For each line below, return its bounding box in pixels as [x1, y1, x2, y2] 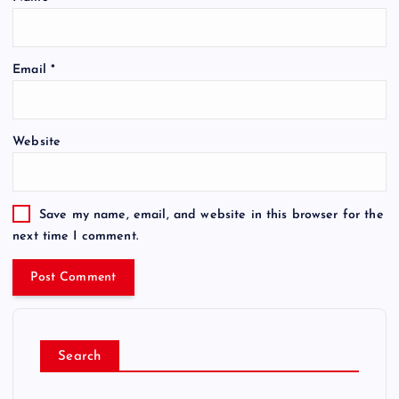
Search [58, 349, 102, 363]
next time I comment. [12, 229, 138, 243]
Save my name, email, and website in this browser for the [38, 208, 384, 223]
